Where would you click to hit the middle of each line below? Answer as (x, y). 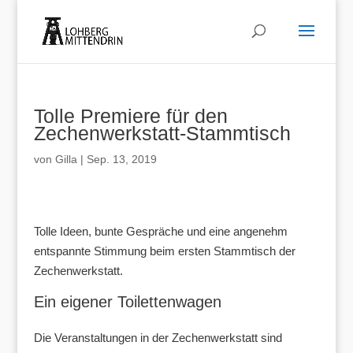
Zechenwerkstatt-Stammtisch (162, 133)
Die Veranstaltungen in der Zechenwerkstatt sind (158, 338)
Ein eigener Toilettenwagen (127, 302)
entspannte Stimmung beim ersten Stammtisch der (164, 251)
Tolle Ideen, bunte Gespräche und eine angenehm (160, 231)
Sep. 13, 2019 (121, 159)
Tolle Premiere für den (130, 116)
